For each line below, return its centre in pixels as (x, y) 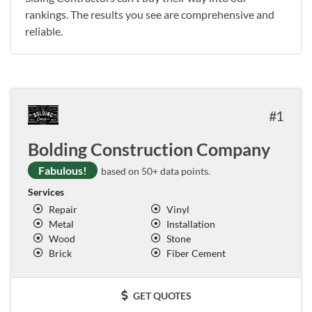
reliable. (44, 31)
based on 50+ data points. (155, 171)
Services (46, 192)
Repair (63, 209)
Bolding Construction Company (149, 149)
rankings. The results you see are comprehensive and (150, 14)
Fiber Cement (196, 253)
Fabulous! (63, 170)
